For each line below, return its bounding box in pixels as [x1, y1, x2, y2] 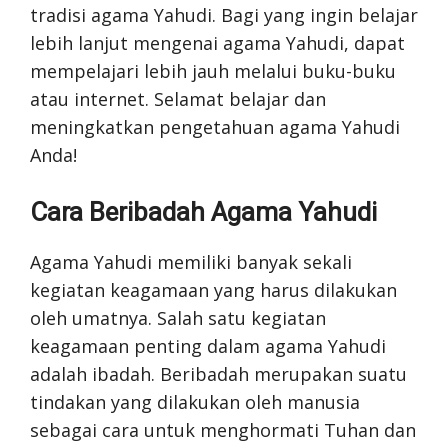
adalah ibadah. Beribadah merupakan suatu [30, 361, 407, 386]
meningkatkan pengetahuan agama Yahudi [30, 114, 400, 139]
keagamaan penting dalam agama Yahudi [30, 333, 386, 358]
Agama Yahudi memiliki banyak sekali [30, 249, 352, 274]
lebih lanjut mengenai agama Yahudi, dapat [30, 30, 405, 55]
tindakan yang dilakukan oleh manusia [30, 389, 360, 414]
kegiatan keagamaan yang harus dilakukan [30, 277, 397, 302]
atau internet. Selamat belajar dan [30, 86, 326, 111]
